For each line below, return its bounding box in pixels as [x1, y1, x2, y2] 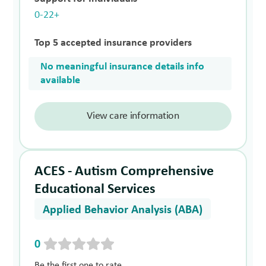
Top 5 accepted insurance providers [34, 37, 192, 49]
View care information [87, 110, 179, 122]
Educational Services [34, 182, 156, 197]
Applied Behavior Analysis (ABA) [43, 204, 203, 216]
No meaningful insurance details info [40, 61, 205, 72]
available [40, 74, 81, 86]
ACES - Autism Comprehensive [34, 164, 214, 179]
